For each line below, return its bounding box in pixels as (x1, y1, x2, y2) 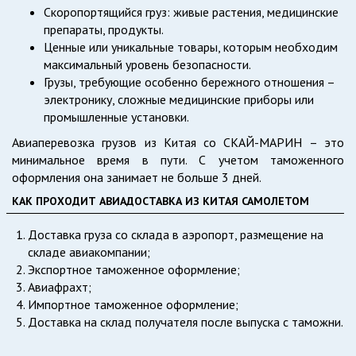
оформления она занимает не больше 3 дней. (12, 168, 261, 185)
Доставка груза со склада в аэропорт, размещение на (28, 226, 323, 242)
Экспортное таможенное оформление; (28, 261, 240, 277)
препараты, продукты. (44, 21, 164, 37)
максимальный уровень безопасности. (44, 56, 251, 72)
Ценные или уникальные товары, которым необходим (44, 38, 338, 55)
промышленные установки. (44, 108, 189, 125)
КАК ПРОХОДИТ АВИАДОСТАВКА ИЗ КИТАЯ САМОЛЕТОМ (12, 193, 309, 208)
